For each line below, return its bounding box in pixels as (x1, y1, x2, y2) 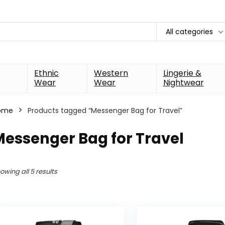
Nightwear (163, 76, 204, 88)
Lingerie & (163, 67, 201, 79)
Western (94, 67, 129, 79)
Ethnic (34, 67, 59, 79)
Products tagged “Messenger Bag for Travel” (28, 105, 182, 116)
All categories (166, 27, 213, 37)
